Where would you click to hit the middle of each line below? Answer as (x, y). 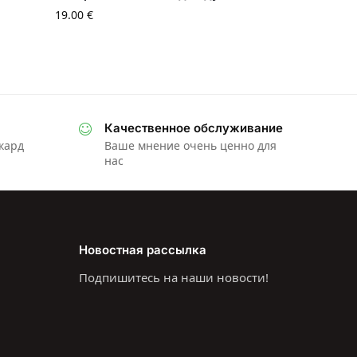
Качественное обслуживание (193, 128)
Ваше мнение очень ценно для (190, 146)
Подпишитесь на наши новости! (173, 278)
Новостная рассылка (142, 249)
